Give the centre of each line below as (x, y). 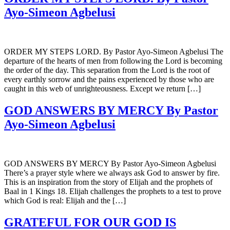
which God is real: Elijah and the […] (65, 200)
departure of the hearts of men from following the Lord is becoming (113, 61)
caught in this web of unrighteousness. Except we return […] (102, 88)
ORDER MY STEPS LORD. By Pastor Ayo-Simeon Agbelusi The (114, 51)
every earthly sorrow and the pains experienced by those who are (109, 79)
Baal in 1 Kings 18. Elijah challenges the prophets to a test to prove (113, 191)
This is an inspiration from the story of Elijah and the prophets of (108, 182)
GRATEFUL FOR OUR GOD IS (90, 222)
